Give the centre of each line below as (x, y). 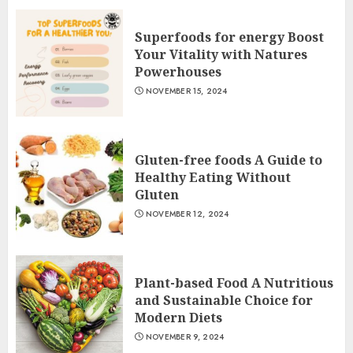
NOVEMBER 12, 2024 (187, 214)
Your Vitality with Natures (221, 54)
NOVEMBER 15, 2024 (186, 91)
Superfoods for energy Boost (229, 37)
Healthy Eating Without (213, 177)
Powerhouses (178, 72)
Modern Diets (178, 318)
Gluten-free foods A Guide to (229, 160)
